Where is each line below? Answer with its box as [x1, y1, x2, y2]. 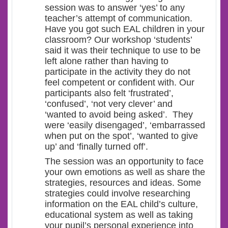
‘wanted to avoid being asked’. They [45, 109, 193, 120]
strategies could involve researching [45, 188, 190, 198]
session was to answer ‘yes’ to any [45, 3, 185, 13]
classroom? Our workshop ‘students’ [45, 35, 192, 45]
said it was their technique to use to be [45, 45, 201, 55]
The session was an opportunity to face [45, 156, 204, 166]
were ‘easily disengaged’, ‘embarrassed [45, 120, 205, 130]
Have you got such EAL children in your [45, 24, 205, 34]
